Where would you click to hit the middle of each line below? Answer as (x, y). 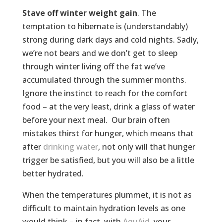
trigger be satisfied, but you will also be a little (108, 160)
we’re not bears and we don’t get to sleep (100, 53)
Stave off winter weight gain (80, 13)
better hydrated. (53, 174)
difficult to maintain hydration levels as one (104, 208)
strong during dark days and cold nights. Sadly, (110, 40)
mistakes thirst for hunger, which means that (108, 134)
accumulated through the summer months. (104, 80)
